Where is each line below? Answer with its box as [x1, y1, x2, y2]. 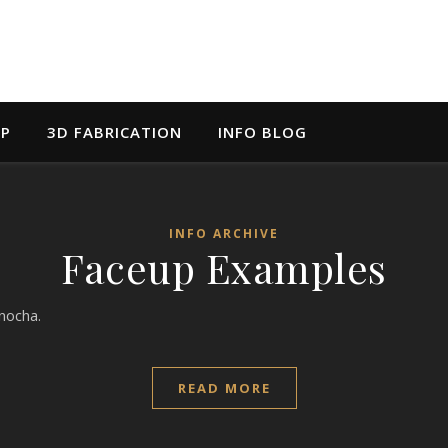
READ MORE [177, 379, 271, 397]
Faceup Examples [61, 241, 387, 294]
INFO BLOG [218, 122, 307, 142]
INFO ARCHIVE [169, 225, 279, 242]
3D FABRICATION [47, 122, 182, 142]
